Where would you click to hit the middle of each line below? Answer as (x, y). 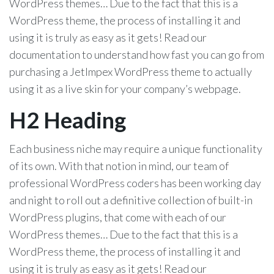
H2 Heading (68, 120)
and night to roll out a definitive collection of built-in (131, 200)
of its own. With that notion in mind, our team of (119, 166)
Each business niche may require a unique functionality (136, 149)
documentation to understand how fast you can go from (137, 54)
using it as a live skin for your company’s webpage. (125, 89)
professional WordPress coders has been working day (135, 183)
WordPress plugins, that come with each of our (118, 217)
